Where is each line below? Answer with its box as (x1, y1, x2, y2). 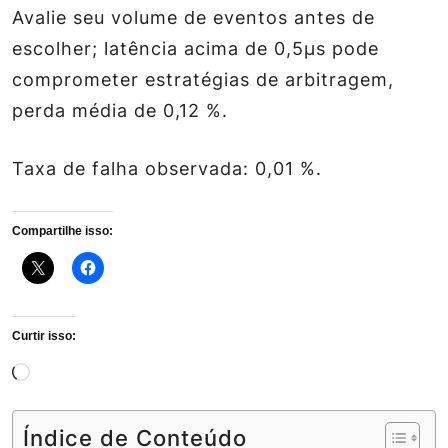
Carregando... (29, 359, 145, 380)
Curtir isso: (12, 329, 76, 343)
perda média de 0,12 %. (12, 100, 228, 121)
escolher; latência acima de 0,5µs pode (12, 38, 379, 59)
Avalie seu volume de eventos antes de (12, 7, 375, 28)
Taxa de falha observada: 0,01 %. (12, 158, 322, 179)
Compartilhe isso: (12, 224, 113, 238)
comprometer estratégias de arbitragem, (12, 69, 394, 90)
